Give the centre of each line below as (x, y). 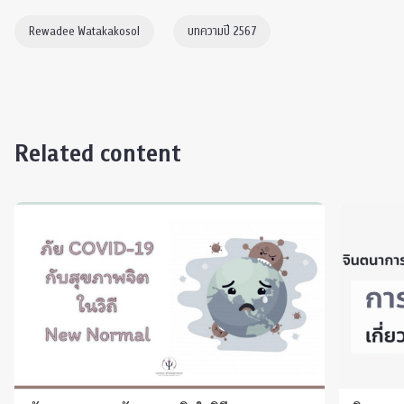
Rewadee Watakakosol (84, 32)
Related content (98, 154)
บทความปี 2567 (222, 32)
